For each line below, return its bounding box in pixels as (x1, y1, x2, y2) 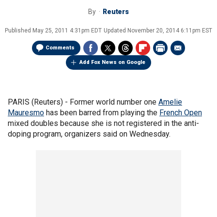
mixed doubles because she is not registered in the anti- (8, 119, 199, 128)
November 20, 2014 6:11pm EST (127, 27, 212, 34)
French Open (159, 108, 202, 117)
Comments (46, 45, 75, 51)
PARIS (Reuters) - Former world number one (8, 97, 158, 107)
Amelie (158, 97, 182, 107)
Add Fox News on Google (79, 59, 145, 65)
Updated (104, 27, 127, 34)
